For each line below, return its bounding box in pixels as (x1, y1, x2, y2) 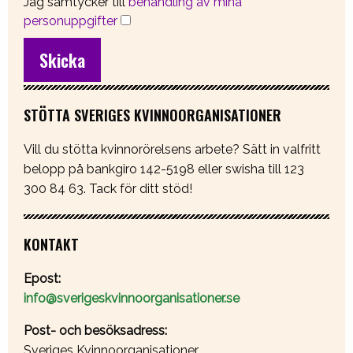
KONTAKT (24, 233, 79, 255)
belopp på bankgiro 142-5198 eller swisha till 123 (24, 162, 307, 177)
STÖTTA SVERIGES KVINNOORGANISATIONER (24, 104, 281, 126)
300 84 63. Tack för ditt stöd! (24, 181, 192, 197)
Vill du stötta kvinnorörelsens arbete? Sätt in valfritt (24, 142, 321, 158)
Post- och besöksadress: (24, 323, 167, 339)
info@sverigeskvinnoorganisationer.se (24, 291, 240, 307)
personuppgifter (24, 13, 117, 29)
